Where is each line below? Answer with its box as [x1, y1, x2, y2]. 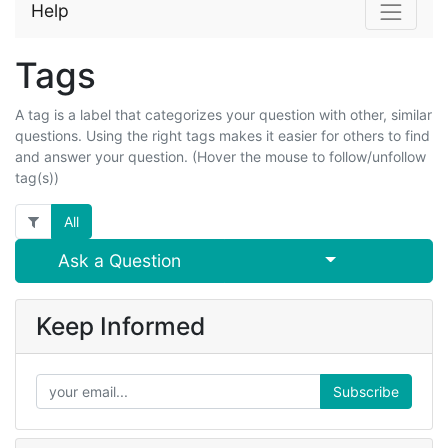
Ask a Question [58, 249, 182, 271]
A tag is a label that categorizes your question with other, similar [15, 105, 432, 123]
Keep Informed [36, 310, 205, 341]
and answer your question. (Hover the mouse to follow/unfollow [15, 147, 426, 165]
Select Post [319, 248, 412, 270]
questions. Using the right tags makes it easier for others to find [15, 126, 430, 144]
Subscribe [333, 382, 399, 400]
